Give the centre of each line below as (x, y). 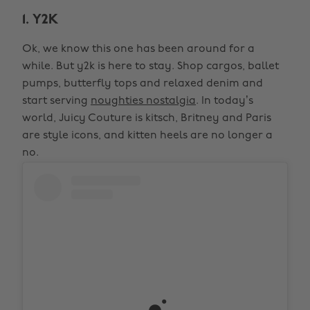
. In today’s (225, 101)
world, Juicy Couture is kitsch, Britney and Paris (147, 118)
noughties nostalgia (143, 101)
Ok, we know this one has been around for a (138, 49)
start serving (56, 101)
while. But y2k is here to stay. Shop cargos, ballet (151, 66)
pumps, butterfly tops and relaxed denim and (143, 84)
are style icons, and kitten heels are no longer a (147, 136)
